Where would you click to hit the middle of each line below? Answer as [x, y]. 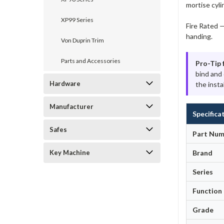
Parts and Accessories [91, 61]
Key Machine [70, 152]
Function [207, 191]
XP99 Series [77, 20]
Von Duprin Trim [82, 40]
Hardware [65, 83]
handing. [199, 36]
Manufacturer [71, 106]
